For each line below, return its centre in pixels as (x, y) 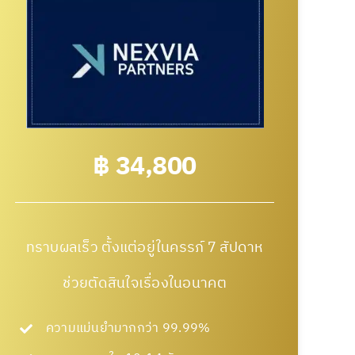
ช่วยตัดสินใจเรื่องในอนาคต (145, 284)
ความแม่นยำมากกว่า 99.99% (128, 329)
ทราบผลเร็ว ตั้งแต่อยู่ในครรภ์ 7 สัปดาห (145, 248)
